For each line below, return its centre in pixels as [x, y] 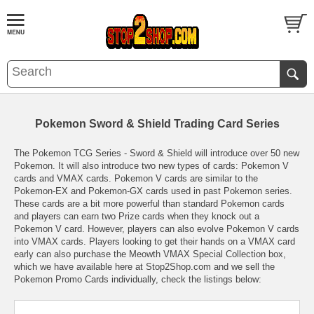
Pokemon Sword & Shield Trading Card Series [157, 124]
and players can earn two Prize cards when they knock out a [137, 216]
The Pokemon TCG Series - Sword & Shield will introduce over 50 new [157, 153]
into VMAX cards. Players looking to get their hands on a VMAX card [155, 241]
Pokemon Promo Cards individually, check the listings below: [138, 279]
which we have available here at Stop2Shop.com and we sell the [144, 267]
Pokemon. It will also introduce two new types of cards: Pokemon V [151, 166]
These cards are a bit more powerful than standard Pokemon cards [149, 204]
